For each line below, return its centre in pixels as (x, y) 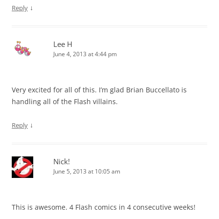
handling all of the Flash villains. (65, 102)
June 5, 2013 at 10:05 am (87, 172)
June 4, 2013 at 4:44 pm (85, 54)
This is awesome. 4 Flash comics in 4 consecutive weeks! (104, 207)
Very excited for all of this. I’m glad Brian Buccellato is (99, 90)
